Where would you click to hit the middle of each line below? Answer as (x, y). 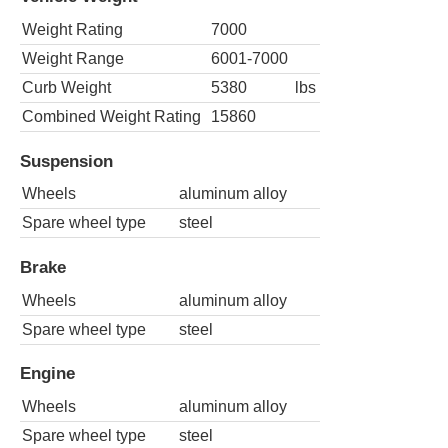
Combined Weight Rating (111, 117)
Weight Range (73, 59)
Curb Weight (66, 88)
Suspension (66, 160)
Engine (47, 373)
